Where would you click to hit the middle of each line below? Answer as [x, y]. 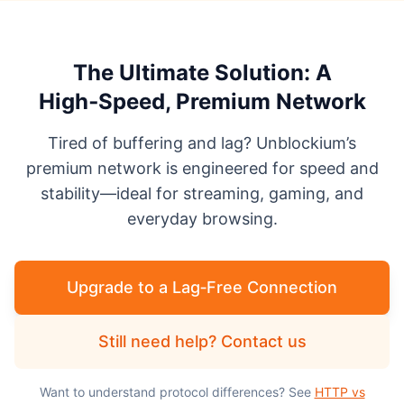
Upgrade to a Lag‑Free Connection [202, 287]
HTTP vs [340, 392]
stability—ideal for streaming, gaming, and [202, 193]
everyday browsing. [202, 219]
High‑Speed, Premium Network [202, 101]
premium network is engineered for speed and [202, 168]
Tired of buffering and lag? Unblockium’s [202, 143]
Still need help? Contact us [202, 341]
